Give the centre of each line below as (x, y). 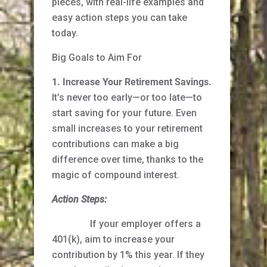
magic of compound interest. (116, 175)
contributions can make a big (115, 144)
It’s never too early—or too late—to (127, 98)
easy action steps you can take (119, 18)
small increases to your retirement (127, 129)
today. (65, 33)
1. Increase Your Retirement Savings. (132, 82)
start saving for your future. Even (124, 113)
